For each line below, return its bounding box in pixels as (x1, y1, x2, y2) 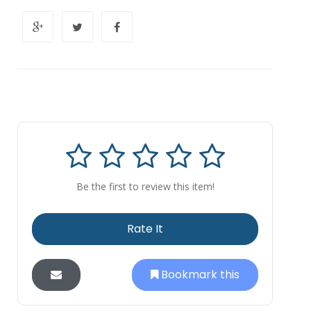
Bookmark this (158, 266, 239, 283)
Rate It (127, 220, 163, 237)
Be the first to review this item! (76, 179, 215, 193)
